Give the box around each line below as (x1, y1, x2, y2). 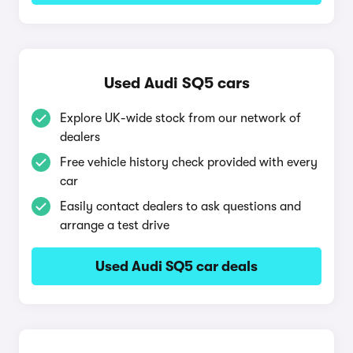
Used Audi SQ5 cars (103, 74, 250, 92)
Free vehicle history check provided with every (60, 155, 318, 169)
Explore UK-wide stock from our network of (60, 111, 301, 125)
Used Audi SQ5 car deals (95, 258, 258, 274)
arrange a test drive (60, 218, 169, 232)
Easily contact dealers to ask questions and (60, 199, 301, 214)
